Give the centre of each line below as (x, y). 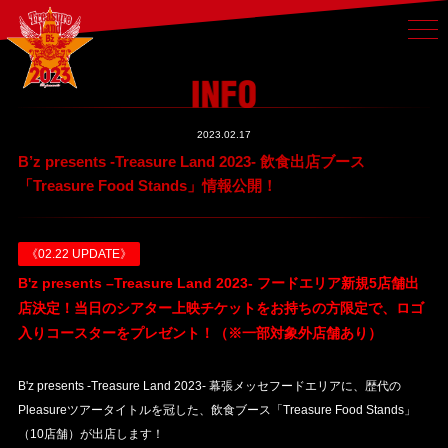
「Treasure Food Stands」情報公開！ (147, 185)
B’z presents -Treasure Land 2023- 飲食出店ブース (191, 161)
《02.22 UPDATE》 (78, 253)
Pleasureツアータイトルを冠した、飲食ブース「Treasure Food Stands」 (216, 409)
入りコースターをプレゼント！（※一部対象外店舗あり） (199, 332)
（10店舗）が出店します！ (90, 433)
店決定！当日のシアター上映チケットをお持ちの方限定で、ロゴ (220, 307)
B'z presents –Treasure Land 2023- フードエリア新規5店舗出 (218, 282)
